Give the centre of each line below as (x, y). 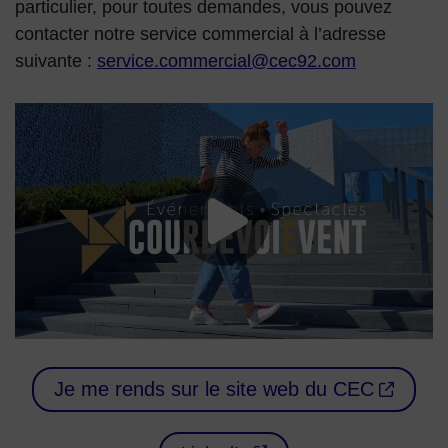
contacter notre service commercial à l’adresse (200, 34)
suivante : (56, 61)
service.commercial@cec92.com (226, 61)
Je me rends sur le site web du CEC (214, 388)
